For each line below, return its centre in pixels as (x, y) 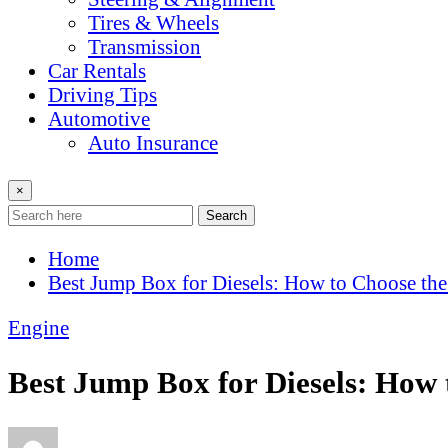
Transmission (144, 47)
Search (226, 215)
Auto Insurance (153, 143)
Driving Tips (102, 95)
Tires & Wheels (153, 23)
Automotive (99, 119)
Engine (38, 327)
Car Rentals (97, 71)
